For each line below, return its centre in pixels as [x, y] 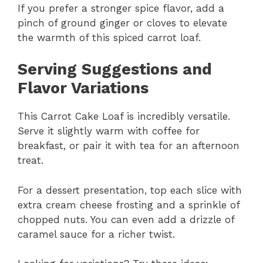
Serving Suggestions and [115, 69]
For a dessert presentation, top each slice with [130, 190]
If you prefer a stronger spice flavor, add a [121, 8]
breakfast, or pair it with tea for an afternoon [129, 146]
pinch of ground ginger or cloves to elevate [122, 23]
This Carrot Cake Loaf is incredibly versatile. [124, 116]
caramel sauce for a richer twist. [96, 234]
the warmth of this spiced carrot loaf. [109, 37]
